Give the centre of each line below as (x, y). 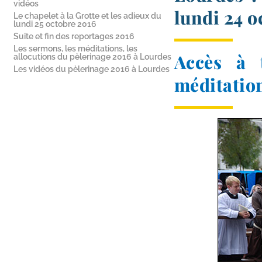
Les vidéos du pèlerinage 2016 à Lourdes (92, 69)
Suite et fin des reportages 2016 (74, 36)
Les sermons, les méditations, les (75, 49)
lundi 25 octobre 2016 (55, 24)
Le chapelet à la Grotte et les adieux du (87, 16)
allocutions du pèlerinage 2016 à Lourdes (92, 57)
